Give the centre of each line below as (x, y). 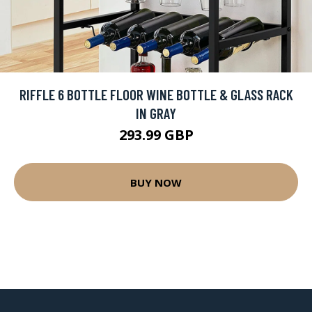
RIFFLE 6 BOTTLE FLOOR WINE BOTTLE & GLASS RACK (156, 95)
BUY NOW (156, 182)
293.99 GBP (156, 135)
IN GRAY (156, 114)
